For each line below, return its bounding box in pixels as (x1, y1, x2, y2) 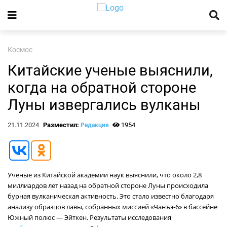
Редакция (80, 122, 109, 129)
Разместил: (43, 121, 81, 129)
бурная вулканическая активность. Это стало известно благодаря (8, 192, 214, 201)
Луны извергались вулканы (8, 96, 201, 113)
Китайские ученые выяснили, (8, 62, 213, 79)
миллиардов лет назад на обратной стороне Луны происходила (8, 181, 208, 190)
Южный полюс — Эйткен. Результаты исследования (8, 213, 171, 222)
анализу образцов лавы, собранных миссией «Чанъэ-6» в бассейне (8, 202, 217, 211)
